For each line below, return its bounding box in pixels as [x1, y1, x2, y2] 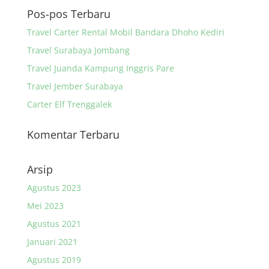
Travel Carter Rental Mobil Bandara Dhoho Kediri [26, 26, 225, 38]
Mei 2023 [26, 200, 64, 211]
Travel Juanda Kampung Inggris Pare [26, 62, 174, 74]
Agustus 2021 [26, 218, 81, 229]
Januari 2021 [26, 236, 77, 247]
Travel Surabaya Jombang [26, 44, 130, 56]
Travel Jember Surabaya [26, 80, 123, 92]
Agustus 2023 [26, 182, 81, 193]
